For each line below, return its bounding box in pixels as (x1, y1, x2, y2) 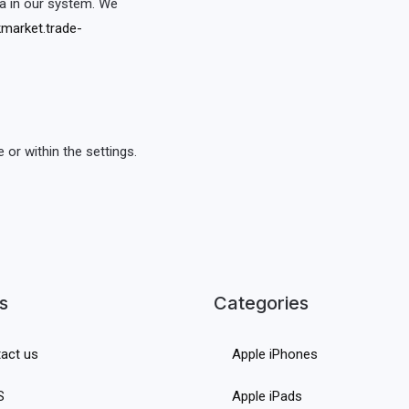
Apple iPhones (232, 346, 318, 363)
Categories (214, 292, 309, 315)
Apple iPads (232, 388, 302, 405)
